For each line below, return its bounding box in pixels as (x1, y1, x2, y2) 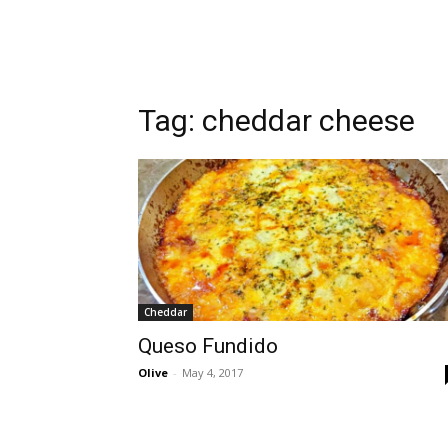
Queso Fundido (138, 334, 278, 358)
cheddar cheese (202, 103, 415, 138)
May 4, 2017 (182, 365, 243, 380)
